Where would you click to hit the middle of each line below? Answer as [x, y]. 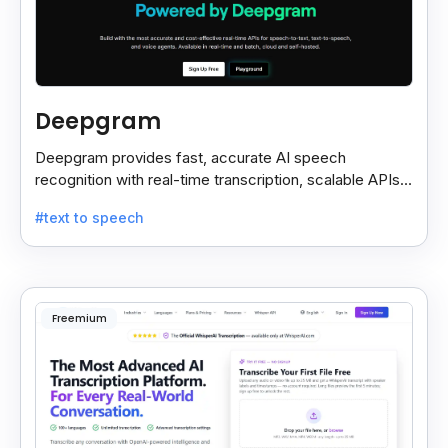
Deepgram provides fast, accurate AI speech [190, 157]
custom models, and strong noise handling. [181, 201]
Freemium [79, 318]
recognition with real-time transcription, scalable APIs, [219, 179]
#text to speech [89, 218]
